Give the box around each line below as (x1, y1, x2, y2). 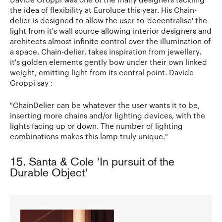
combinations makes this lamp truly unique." (10, 132, 168, 141)
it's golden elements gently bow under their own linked (10, 57, 207, 67)
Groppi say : (10, 78, 55, 88)
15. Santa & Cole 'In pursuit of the (10, 157, 174, 169)
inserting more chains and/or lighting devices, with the (10, 111, 205, 120)
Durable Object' (10, 168, 88, 180)
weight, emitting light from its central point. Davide (10, 68, 194, 77)
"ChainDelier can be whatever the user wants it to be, (10, 101, 200, 110)
